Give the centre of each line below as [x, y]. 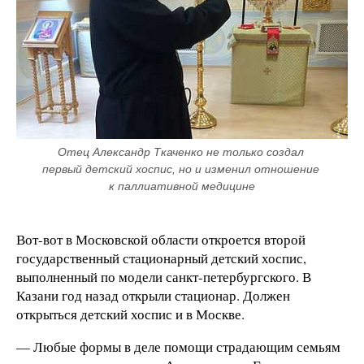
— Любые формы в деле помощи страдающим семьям [178, 346]
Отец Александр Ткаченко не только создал [180, 152]
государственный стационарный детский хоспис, [161, 258]
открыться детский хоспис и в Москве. [130, 314]
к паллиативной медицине [182, 186]
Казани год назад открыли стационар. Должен [153, 295]
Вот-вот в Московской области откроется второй [161, 239]
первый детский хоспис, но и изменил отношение [180, 169]
